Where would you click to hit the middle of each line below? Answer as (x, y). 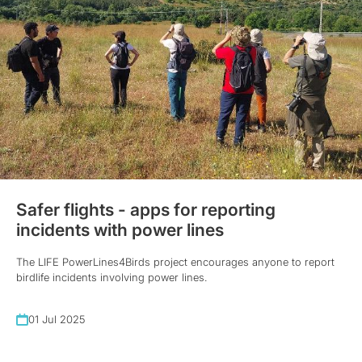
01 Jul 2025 (57, 319)
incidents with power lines (120, 229)
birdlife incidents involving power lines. (112, 277)
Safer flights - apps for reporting (146, 209)
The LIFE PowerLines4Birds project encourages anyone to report (175, 261)
